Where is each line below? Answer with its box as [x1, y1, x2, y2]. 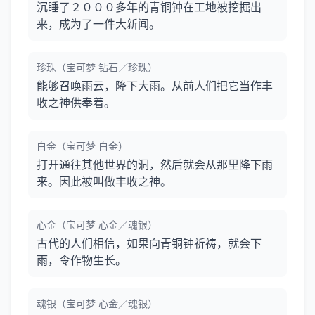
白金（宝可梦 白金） [37, 140, 128, 152]
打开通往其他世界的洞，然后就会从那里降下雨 [37, 157, 273, 172]
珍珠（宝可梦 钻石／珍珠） [37, 61, 157, 73]
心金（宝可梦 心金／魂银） [37, 219, 157, 231]
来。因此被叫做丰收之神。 [37, 174, 172, 188]
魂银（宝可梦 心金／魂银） [37, 297, 157, 309]
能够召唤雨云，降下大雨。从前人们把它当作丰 [37, 79, 273, 93]
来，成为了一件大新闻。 [37, 17, 160, 31]
